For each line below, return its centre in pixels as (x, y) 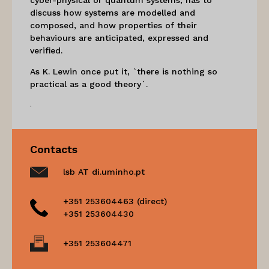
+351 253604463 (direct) (115, 201)
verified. (46, 50)
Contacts (54, 149)
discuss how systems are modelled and (113, 12)
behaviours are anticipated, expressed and (119, 38)
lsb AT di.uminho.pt (104, 171)
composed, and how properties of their (113, 25)
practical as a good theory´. (89, 84)
